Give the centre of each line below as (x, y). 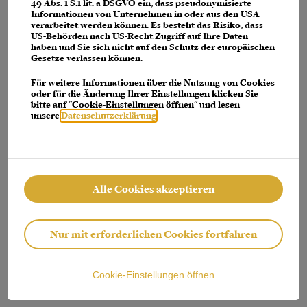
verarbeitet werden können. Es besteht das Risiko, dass (147, 25)
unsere (46, 116)
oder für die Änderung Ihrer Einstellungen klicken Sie (145, 94)
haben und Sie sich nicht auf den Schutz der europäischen (153, 47)
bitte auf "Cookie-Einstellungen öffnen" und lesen (136, 105)
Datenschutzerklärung (109, 116)
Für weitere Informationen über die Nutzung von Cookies (153, 83)
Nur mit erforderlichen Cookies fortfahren (153, 234)
